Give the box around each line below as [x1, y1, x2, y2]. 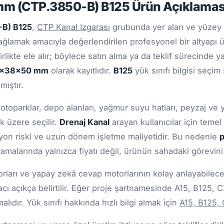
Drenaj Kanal [59, 117, 109, 127]
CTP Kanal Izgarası [37, 22, 110, 32]
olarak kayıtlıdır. [48, 65, 113, 76]
